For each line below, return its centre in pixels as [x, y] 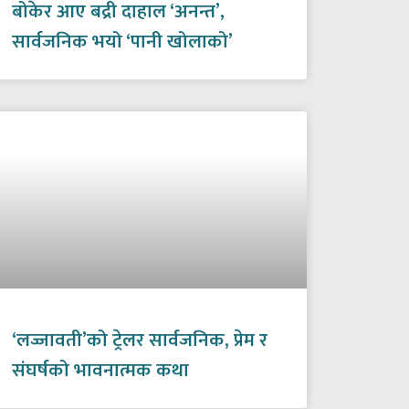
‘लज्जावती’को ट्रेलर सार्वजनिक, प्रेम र [139, 340]
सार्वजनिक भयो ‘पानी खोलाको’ [122, 41]
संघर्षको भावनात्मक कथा [100, 370]
